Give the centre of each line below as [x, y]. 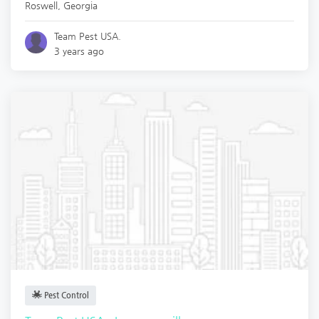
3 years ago [79, 51]
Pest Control [66, 295]
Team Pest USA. [88, 36]
